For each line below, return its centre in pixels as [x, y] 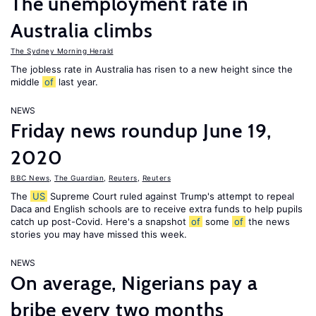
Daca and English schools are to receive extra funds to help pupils [157, 209]
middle [26, 82]
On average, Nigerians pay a [134, 283]
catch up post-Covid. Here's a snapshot [100, 221]
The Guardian [79, 178]
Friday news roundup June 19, [141, 130]
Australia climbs [82, 30]
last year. [77, 82]
